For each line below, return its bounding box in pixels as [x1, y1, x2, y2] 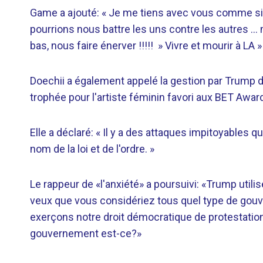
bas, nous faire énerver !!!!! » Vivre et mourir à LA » [30, 39, 262, 52]
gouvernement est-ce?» [30, 227, 141, 240]
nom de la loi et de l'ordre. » [30, 143, 154, 155]
